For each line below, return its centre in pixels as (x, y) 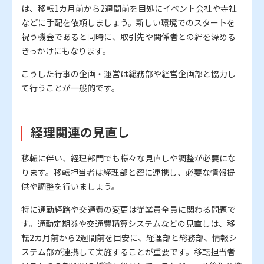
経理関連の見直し (80, 132)
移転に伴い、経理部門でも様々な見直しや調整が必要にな (128, 158)
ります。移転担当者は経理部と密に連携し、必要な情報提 (128, 172)
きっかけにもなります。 (66, 51)
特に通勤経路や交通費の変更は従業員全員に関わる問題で (128, 209)
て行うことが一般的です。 (70, 88)
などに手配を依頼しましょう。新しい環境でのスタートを (128, 23)
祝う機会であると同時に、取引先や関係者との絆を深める (128, 37)
